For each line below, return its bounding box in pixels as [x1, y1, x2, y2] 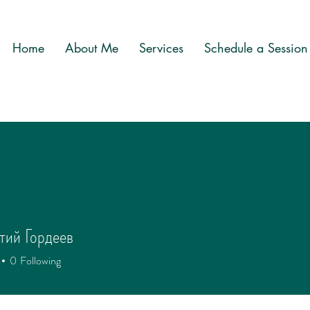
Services [138, 39, 183, 56]
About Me [64, 39, 118, 56]
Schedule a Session [203, 39, 308, 56]
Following [20, 253, 61, 268]
